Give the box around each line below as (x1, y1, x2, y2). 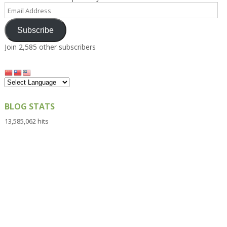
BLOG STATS (4, 100, 55, 112)
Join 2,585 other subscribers (4, 42, 96, 52)
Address (4, 11, 30, 21)
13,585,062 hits (4, 116, 49, 126)
